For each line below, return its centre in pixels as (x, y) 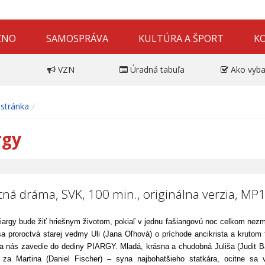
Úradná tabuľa (157, 69)
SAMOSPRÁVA (77, 38)
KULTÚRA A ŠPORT (181, 38)
